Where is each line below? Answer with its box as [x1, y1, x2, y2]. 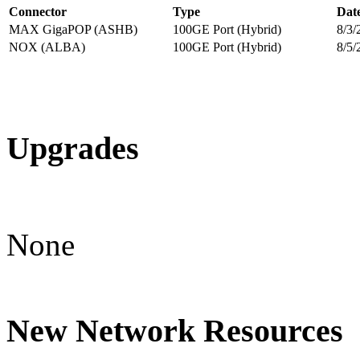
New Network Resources [6, 313, 343, 349]
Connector [9, 5, 67, 18]
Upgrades [6, 130, 139, 166]
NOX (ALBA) [9, 40, 85, 54]
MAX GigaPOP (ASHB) [9, 22, 137, 36]
